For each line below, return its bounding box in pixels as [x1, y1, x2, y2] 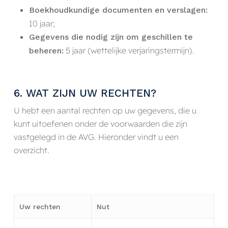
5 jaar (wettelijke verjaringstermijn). [63, 45, 194, 56]
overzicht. [13, 145, 49, 155]
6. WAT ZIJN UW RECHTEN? [13, 87, 156, 99]
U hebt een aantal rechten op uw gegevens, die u [13, 105, 196, 116]
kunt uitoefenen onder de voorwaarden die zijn [13, 118, 187, 129]
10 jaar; [28, 18, 55, 29]
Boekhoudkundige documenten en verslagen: [28, 5, 208, 15]
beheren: [28, 46, 64, 56]
